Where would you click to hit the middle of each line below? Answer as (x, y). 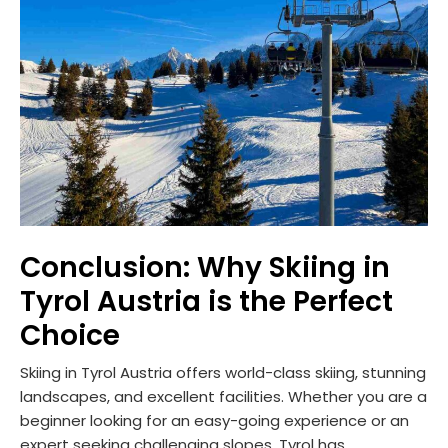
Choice (70, 335)
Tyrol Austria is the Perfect (206, 301)
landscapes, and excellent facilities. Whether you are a (223, 396)
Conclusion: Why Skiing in (205, 267)
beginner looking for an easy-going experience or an (214, 420)
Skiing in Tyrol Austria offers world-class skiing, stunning (223, 372)
